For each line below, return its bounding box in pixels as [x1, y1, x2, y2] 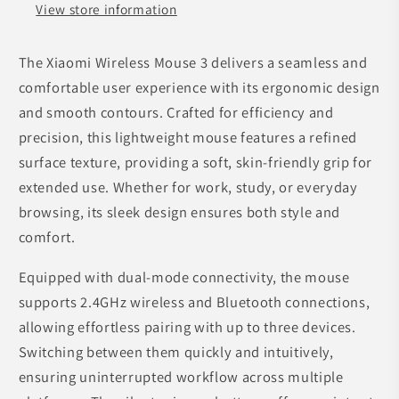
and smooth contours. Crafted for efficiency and [18, 102, 334, 123]
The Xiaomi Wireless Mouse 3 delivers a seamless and [18, 53, 368, 73]
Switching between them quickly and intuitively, [18, 341, 334, 362]
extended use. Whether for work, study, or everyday [18, 177, 358, 198]
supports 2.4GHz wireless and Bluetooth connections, [18, 291, 370, 312]
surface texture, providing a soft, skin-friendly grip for [18, 152, 373, 173]
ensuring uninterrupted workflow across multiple [18, 366, 344, 387]
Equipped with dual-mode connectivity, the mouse [18, 266, 350, 287]
